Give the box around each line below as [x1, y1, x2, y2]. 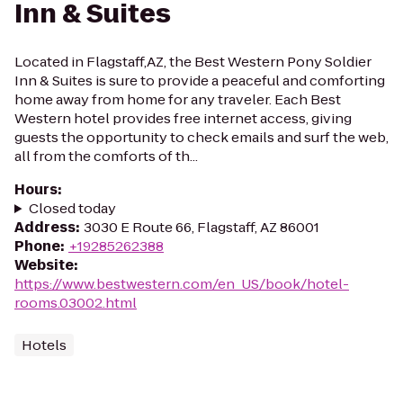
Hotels [22, 336, 67, 354]
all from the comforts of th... [14, 147, 198, 166]
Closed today [28, 199, 116, 218]
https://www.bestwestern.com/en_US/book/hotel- [14, 274, 349, 293]
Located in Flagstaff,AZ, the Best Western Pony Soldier [14, 52, 372, 71]
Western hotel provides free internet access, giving [14, 109, 352, 128]
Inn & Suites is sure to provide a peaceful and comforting [14, 71, 385, 90]
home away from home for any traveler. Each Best [14, 90, 341, 109]
